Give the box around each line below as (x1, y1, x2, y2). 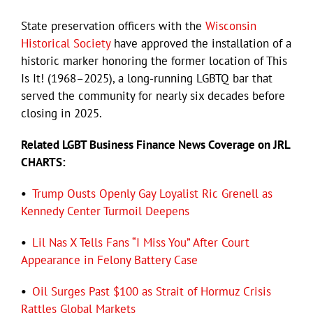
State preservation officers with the (21, 17, 205, 34)
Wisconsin (205, 17, 256, 34)
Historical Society (21, 35, 110, 51)
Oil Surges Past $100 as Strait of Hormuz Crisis (32, 283, 271, 299)
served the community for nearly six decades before (21, 87, 285, 103)
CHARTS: (21, 154, 66, 170)
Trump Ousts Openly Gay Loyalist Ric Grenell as (32, 185, 272, 201)
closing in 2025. (21, 105, 102, 121)
